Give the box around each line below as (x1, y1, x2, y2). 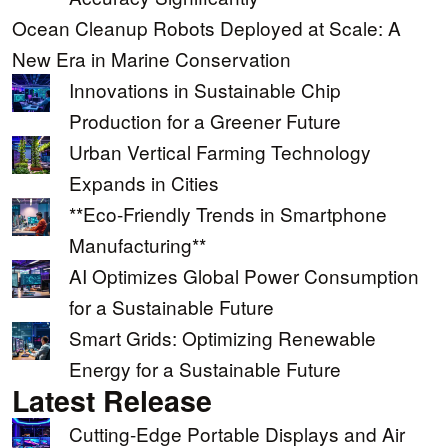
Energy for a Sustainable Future (69, 355, 341, 383)
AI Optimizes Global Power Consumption (69, 262, 419, 290)
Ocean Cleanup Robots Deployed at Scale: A (12, 14, 401, 42)
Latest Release (12, 380, 212, 422)
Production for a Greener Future (69, 107, 341, 135)
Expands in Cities (69, 169, 219, 197)
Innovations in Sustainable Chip (69, 76, 341, 104)
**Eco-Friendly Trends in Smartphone (69, 200, 387, 228)
